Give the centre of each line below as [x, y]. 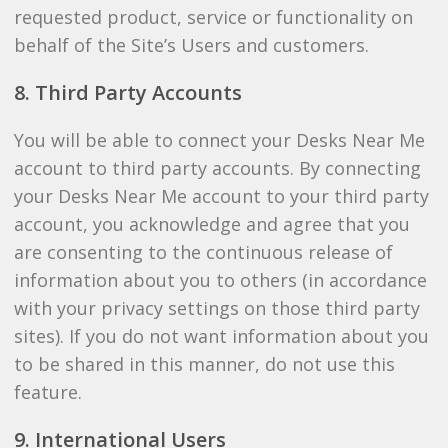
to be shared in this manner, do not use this [204, 364]
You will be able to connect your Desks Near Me [219, 140]
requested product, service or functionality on [213, 17]
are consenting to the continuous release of [203, 252]
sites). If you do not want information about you [221, 336]
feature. [47, 392]
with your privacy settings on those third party [216, 308]
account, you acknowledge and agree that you [211, 224]
